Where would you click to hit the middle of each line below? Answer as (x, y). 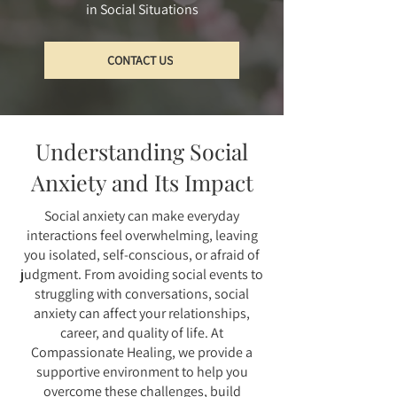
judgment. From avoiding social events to (142, 274)
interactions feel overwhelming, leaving (142, 235)
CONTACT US (140, 60)
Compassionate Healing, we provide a (142, 352)
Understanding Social (142, 151)
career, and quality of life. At (142, 333)
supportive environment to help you (142, 372)
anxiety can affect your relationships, (142, 313)
